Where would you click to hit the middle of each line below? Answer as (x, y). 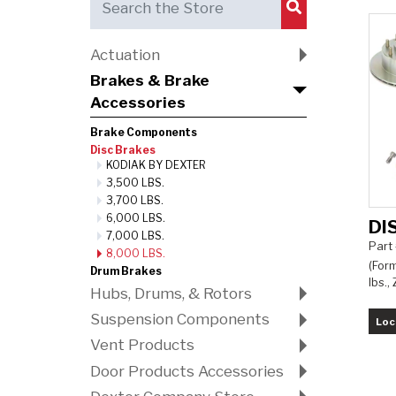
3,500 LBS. (135, 183)
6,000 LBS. (135, 218)
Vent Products (142, 345)
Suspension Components (180, 320)
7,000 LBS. (135, 236)
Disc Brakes (123, 150)
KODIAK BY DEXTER (156, 165)
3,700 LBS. (134, 200)
